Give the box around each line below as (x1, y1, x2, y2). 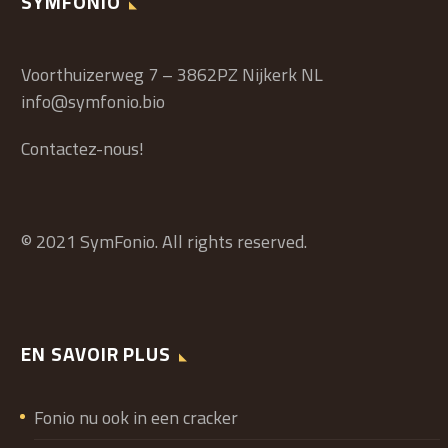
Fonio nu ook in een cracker (34, 400, 238, 434)
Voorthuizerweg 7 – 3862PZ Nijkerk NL (21, 58, 323, 92)
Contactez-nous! (21, 131, 144, 165)
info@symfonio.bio (21, 85, 165, 119)
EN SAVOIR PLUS (21, 335, 172, 372)
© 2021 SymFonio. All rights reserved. (21, 225, 307, 259)
